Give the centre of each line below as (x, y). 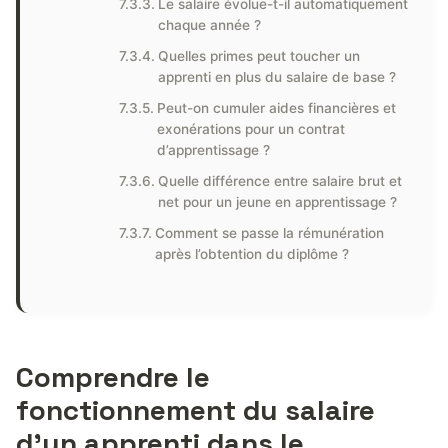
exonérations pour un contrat (250, 129)
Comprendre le (113, 377)
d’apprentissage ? (213, 150)
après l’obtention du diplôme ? (251, 254)
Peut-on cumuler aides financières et (276, 108)
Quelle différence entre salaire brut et (279, 181)
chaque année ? (209, 25)
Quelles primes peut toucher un (258, 56)
